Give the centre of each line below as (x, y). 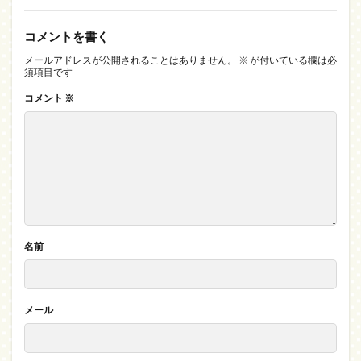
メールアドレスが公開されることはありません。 (131, 60)
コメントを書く (66, 36)
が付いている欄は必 (293, 60)
